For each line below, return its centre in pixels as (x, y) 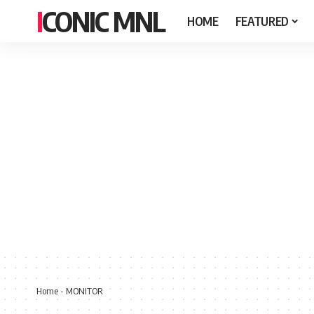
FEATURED (262, 21)
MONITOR (84, 291)
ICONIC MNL (103, 21)
